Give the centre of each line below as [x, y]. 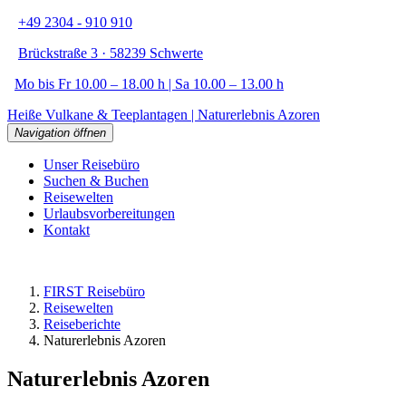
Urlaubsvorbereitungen [109, 213]
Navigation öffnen [60, 133]
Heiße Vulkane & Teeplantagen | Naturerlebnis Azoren [164, 115]
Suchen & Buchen [96, 181]
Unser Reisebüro [92, 164]
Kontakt [67, 230]
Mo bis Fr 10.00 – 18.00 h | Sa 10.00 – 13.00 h [149, 84]
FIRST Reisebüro [94, 291]
